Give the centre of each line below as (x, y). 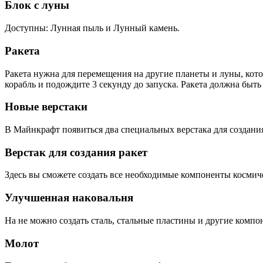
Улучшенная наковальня (69, 198)
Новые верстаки (46, 107)
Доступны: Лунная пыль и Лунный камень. (92, 28)
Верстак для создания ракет (76, 152)
